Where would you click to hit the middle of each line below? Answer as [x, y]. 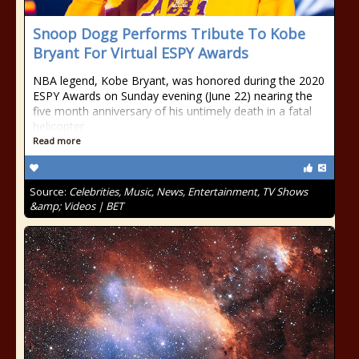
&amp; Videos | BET [77, 206]
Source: [49, 192]
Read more [57, 141]
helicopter [58, 126]
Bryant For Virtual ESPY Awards [141, 53]
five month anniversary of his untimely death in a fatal [172, 111]
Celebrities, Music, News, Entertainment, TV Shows [188, 192]
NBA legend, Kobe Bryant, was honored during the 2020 [179, 81]
